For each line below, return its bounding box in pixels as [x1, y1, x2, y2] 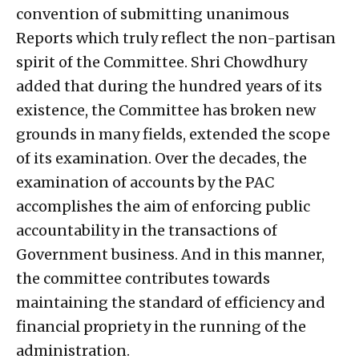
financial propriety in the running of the [16, 317, 306, 337]
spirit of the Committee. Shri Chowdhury [16, 53, 307, 72]
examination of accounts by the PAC [16, 173, 274, 192]
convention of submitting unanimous [16, 5, 289, 24]
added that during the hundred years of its [16, 77, 322, 96]
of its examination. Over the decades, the [16, 149, 307, 168]
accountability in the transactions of [16, 221, 277, 240]
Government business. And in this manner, [16, 245, 325, 264]
